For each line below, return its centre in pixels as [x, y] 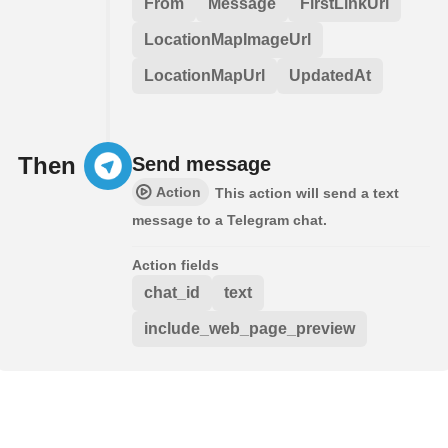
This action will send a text [307, 192]
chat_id [172, 292]
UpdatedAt [330, 75]
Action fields [175, 264]
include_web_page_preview [249, 328]
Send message [201, 163]
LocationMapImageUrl [227, 39]
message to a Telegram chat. [229, 219]
